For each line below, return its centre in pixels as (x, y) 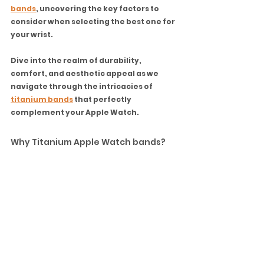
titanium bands (42, 99)
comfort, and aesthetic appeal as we (85, 73)
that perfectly (103, 99)
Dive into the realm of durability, (77, 60)
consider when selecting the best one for (93, 22)
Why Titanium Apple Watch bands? (88, 142)
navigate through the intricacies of (82, 86)
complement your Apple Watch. (75, 112)
